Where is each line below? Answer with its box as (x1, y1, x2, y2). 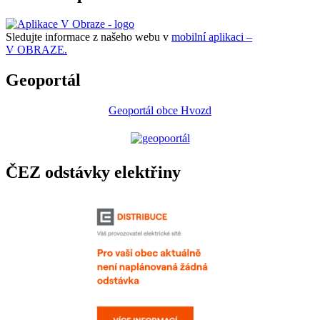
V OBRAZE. (6, 44, 67, 56)
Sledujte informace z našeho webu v (6, 31, 171, 44)
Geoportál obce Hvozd (109, 104, 211, 116)
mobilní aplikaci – (171, 31, 252, 44)
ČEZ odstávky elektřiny (6, 162, 181, 181)
